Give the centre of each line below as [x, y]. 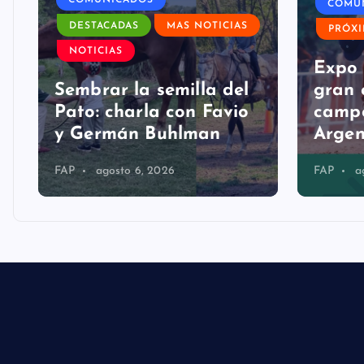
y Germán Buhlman [138, 114]
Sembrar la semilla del [152, 70]
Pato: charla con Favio [152, 92]
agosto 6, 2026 [135, 151]
